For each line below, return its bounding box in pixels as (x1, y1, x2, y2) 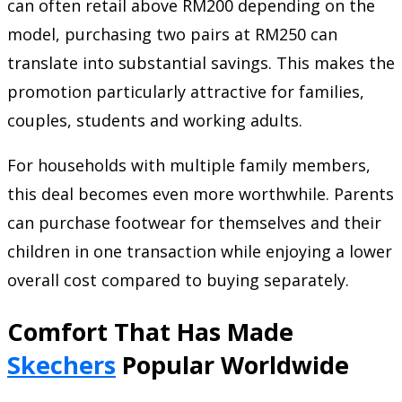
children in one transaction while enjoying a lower (7, 240, 392, 263)
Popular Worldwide (116, 347, 349, 381)
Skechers (7, 347, 116, 381)
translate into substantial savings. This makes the (7, 52, 395, 74)
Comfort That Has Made (7, 314, 293, 348)
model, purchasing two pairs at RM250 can (7, 23, 337, 46)
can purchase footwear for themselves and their (7, 212, 381, 234)
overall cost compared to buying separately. (7, 269, 349, 292)
